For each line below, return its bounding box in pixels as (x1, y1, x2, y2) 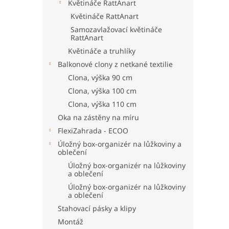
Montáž (58, 217, 83, 226)
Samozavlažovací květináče (71, 25, 162, 34)
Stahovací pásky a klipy (58, 203, 136, 213)
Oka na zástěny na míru (58, 112, 139, 122)
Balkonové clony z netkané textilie (58, 59, 173, 69)
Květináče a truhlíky (68, 46, 135, 56)
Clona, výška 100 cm (68, 86, 136, 96)
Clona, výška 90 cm (68, 73, 132, 82)
